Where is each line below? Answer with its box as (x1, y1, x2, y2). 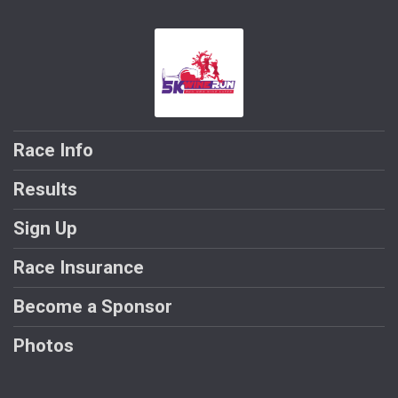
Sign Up (13, 218, 77, 240)
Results (13, 179, 77, 201)
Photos (13, 335, 74, 357)
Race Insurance (13, 257, 144, 279)
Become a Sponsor (13, 296, 172, 318)
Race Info (13, 139, 93, 162)
